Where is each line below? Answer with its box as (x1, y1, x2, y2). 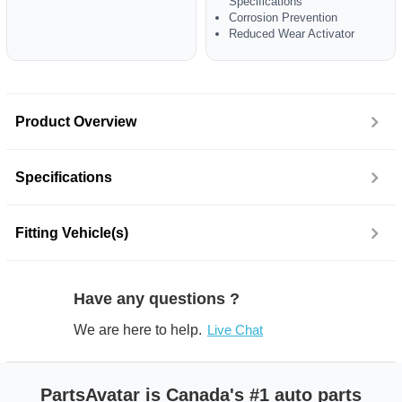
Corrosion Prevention (229, 11, 337, 24)
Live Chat (207, 322, 263, 337)
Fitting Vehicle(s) (15, 225, 128, 240)
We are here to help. (74, 322, 202, 337)
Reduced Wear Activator (229, 27, 354, 40)
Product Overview (15, 114, 136, 129)
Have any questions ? (74, 290, 240, 308)
